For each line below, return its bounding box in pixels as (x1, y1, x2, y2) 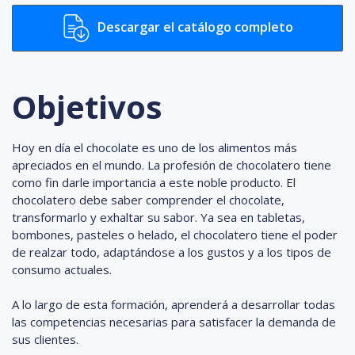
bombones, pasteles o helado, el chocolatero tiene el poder (12, 226, 338, 242)
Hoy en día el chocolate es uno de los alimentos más (12, 139, 297, 155)
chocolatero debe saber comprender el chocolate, (12, 191, 284, 208)
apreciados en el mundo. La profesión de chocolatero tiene (12, 156, 331, 173)
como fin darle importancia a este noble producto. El (12, 174, 296, 190)
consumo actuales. (12, 261, 112, 277)
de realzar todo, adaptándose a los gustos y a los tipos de (12, 243, 331, 260)
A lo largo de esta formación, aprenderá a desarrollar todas (12, 296, 335, 312)
